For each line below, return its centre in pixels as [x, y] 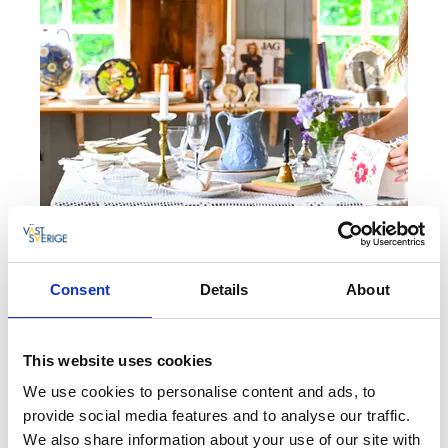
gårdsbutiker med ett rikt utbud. [224, 408]
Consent [80, 289]
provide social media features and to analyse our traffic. [217, 415]
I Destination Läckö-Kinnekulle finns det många [224, 387]
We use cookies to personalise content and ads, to [199, 391]
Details [224, 289]
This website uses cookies [118, 360]
